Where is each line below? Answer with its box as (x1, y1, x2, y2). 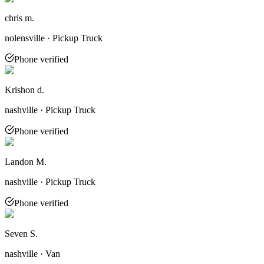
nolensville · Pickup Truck (5, 32, 103, 43)
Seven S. (5, 228, 38, 239)
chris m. (5, 12, 34, 23)
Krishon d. (5, 84, 44, 95)
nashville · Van (5, 248, 60, 259)
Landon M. (5, 156, 47, 167)
